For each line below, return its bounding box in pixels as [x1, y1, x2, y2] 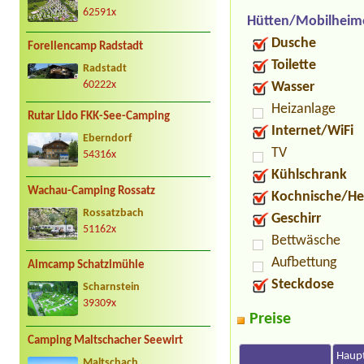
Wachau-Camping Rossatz [28, 184, 155, 197]
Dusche [271, 36, 317, 52]
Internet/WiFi [271, 123, 354, 140]
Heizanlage [271, 102, 336, 118]
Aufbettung [271, 255, 337, 271]
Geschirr [271, 211, 322, 227]
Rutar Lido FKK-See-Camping [28, 110, 170, 123]
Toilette [271, 58, 317, 74]
